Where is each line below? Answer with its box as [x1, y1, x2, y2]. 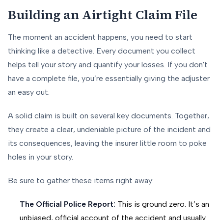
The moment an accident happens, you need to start [8, 32, 192, 42]
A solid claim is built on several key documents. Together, [8, 111, 209, 121]
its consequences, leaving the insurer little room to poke [8, 138, 207, 148]
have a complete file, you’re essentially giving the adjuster [8, 74, 210, 83]
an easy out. [8, 87, 50, 97]
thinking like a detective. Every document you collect [8, 46, 195, 56]
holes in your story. [8, 152, 73, 162]
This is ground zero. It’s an [115, 199, 209, 209]
